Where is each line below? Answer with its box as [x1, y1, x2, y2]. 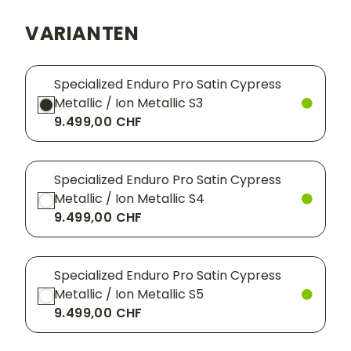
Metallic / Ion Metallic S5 [54, 285, 204, 304]
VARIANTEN [25, 20, 139, 47]
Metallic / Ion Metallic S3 [54, 94, 203, 113]
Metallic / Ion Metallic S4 [54, 190, 204, 208]
